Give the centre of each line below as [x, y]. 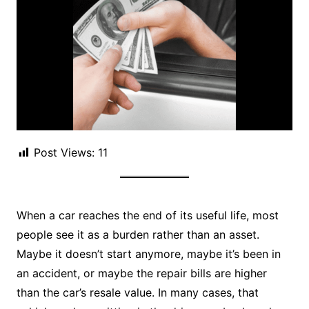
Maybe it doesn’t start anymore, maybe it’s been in [148, 254]
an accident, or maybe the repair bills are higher [141, 273]
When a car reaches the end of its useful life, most [147, 216]
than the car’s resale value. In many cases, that [137, 293]
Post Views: [64, 153]
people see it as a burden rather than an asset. [138, 235]
